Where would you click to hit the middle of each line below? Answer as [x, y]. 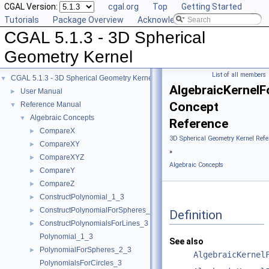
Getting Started [212, 7]
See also [186, 242]
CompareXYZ [62, 157]
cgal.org [123, 7]
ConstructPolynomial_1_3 [82, 197]
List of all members [239, 75]
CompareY [57, 171]
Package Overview [88, 20]
